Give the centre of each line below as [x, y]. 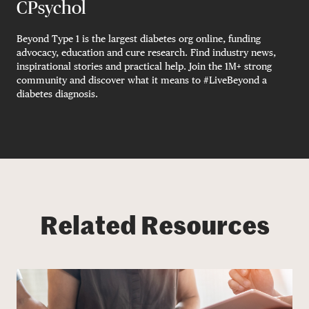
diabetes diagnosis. [57, 93]
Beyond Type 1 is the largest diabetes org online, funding [139, 38]
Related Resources [154, 227]
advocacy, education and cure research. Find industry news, [146, 52]
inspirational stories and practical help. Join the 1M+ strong [144, 66]
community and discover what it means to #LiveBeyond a [142, 80]
